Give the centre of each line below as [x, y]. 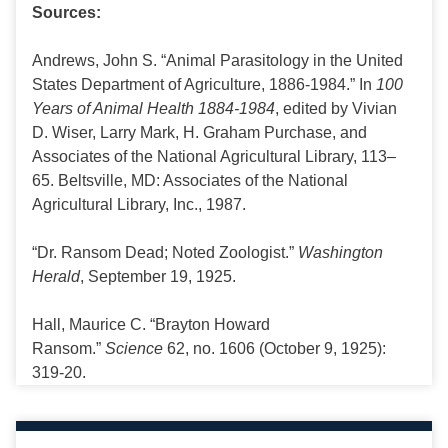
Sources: [66, 13]
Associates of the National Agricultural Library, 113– [214, 157]
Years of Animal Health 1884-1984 [153, 109]
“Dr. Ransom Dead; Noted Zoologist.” [165, 253]
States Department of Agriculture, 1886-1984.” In [204, 85]
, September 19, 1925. [158, 277]
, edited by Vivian [336, 109]
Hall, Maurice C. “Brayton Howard [151, 325]
